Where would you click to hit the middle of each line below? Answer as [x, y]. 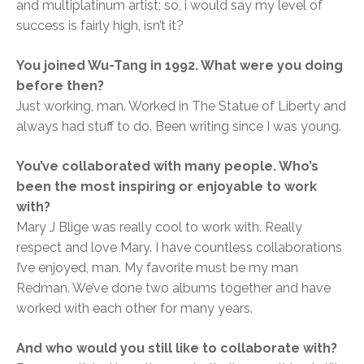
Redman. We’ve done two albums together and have [173, 288]
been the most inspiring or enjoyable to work [167, 187]
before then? [60, 86]
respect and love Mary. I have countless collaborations [179, 248]
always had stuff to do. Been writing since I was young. [179, 127]
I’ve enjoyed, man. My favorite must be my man [157, 268]
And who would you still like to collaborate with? [177, 349]
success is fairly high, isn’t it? [100, 26]
